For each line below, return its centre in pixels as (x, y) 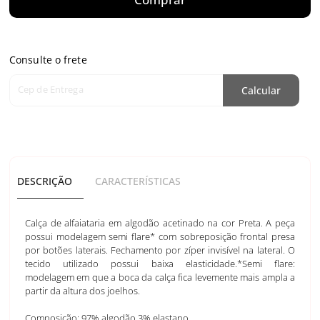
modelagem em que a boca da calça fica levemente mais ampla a (160, 277)
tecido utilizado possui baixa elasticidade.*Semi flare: (160, 264)
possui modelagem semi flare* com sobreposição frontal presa (160, 237)
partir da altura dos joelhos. (82, 291)
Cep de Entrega (51, 90)
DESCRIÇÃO (45, 181)
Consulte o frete (48, 60)
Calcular (261, 90)
